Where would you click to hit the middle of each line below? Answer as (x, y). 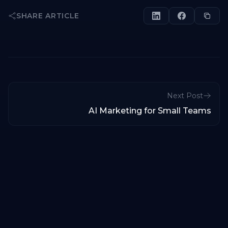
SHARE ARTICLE (48, 16)
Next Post (185, 96)
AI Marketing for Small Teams (150, 111)
